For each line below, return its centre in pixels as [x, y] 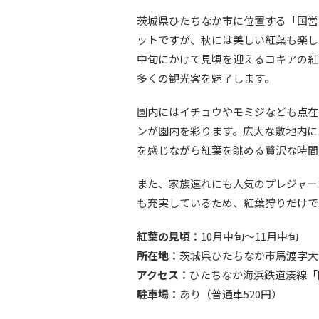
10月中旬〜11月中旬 [250, 236]
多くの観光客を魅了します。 [206, 78]
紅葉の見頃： [169, 236]
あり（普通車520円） [231, 294]
